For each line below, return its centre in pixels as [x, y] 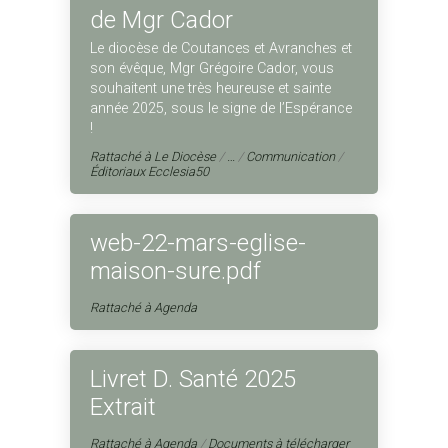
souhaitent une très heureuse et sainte [210, 88]
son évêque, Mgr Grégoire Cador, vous [212, 68]
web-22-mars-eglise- [198, 243]
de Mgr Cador [161, 20]
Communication [290, 156]
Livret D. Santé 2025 [193, 379]
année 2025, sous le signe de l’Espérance [221, 108]
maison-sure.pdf [175, 271]
